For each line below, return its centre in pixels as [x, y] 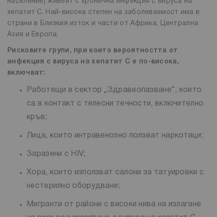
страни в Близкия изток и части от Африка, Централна [103, 23]
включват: [28, 73]
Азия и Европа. [33, 34]
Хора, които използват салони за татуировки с [116, 172]
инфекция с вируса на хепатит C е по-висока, [93, 62]
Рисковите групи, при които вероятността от [93, 50]
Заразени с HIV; [56, 154]
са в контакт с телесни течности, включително [115, 103]
